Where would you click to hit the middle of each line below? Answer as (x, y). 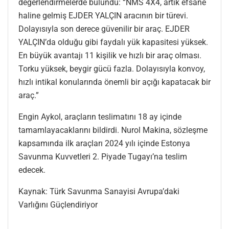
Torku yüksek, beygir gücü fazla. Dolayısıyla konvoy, (112, 68)
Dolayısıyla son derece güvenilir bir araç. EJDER (104, 29)
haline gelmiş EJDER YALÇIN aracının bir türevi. (103, 15)
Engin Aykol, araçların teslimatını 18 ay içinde (100, 117)
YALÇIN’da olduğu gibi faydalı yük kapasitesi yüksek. (113, 42)
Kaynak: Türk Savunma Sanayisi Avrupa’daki (99, 191)
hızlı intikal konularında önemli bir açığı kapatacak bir (114, 82)
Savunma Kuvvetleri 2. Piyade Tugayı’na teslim (103, 156)
